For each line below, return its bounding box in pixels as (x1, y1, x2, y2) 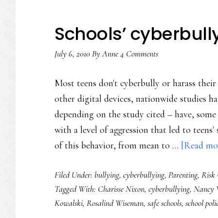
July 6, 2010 (54, 48, 90, 59)
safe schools (147, 198, 182, 208)
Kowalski (54, 198, 83, 208)
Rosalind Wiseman (87, 198, 144, 208)
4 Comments (120, 48, 158, 59)
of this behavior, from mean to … (54, 140, 181, 151)
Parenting (168, 169, 198, 180)
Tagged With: (54, 183, 98, 194)
